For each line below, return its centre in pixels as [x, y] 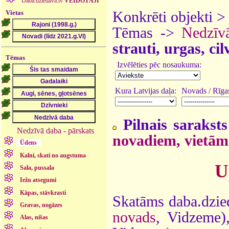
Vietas [15, 12]
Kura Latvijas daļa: [146, 91]
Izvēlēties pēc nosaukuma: [158, 65]
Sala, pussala [37, 167]
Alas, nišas [34, 217]
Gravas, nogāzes [41, 205]
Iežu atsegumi [38, 180]
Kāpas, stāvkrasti [43, 192]
